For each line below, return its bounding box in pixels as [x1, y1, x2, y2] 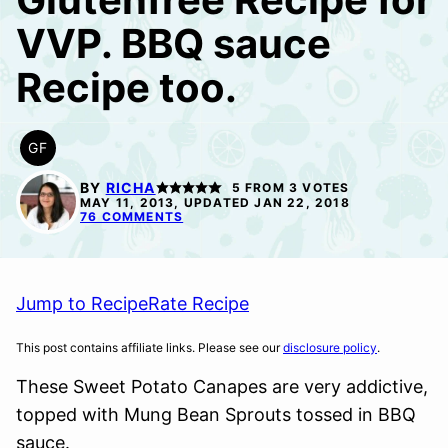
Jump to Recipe [16, 293, 148, 314]
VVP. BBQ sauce [16, 19, 331, 68]
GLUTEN [36, 148, 101, 166]
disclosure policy [283, 340, 377, 355]
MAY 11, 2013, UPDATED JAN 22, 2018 [80, 195, 350, 210]
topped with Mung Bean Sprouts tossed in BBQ [16, 404, 416, 425]
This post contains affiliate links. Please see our [16, 340, 283, 355]
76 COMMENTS [80, 209, 184, 224]
